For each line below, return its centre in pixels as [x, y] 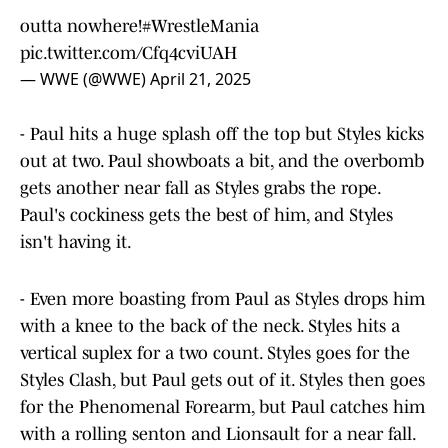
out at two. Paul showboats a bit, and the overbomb [222, 161]
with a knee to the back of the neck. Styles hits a [210, 326]
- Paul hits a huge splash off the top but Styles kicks [222, 134]
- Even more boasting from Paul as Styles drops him [222, 299]
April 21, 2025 [200, 79]
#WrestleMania [200, 26]
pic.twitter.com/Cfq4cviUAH [128, 53]
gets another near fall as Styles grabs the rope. [200, 188]
